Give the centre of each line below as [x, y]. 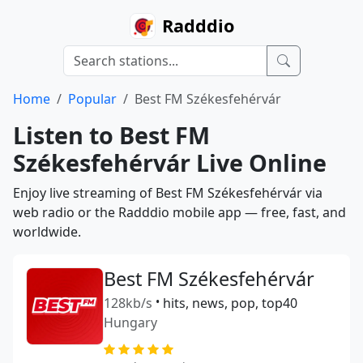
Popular [92, 99]
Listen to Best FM [111, 135]
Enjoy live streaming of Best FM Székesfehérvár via [168, 193]
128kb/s [128, 303]
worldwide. [47, 232]
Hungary [130, 322]
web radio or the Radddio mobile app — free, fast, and [179, 212]
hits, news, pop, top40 [230, 303]
